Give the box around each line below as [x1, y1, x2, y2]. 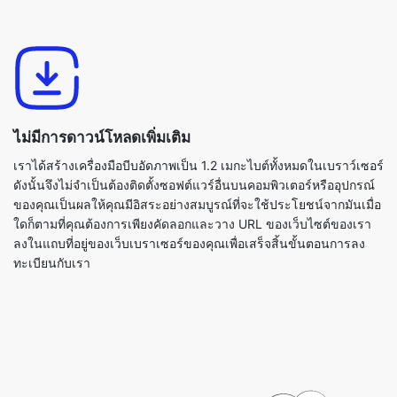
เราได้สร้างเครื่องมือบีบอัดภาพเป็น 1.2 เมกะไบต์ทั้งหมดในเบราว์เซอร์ [13, 105, 384, 121]
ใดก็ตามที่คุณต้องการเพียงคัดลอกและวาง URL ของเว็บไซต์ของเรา [13, 163, 371, 179]
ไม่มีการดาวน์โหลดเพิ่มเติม [13, 75, 191, 94]
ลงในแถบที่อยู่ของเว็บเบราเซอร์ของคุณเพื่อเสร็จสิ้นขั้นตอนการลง [13, 183, 365, 198]
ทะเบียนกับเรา [13, 202, 90, 218]
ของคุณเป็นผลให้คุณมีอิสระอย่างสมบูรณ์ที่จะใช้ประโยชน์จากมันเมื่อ [13, 144, 381, 160]
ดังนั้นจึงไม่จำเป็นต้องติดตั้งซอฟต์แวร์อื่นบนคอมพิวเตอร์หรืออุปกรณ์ [13, 124, 375, 140]
